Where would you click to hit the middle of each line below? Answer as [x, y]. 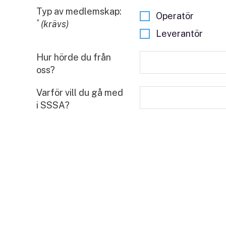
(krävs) [55, 24]
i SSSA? [53, 105]
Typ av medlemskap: [79, 12]
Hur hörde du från [74, 58]
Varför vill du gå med [80, 93]
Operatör [175, 16]
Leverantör [179, 34]
